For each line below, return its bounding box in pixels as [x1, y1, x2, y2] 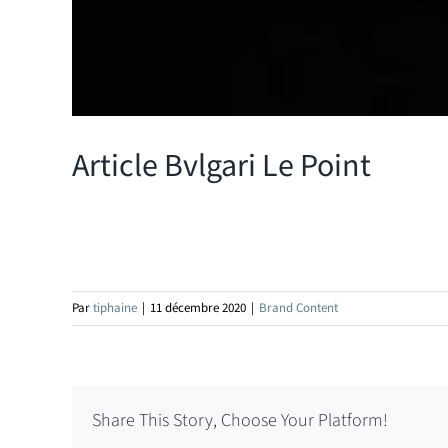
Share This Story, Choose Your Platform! [92, 408, 388, 432]
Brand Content [259, 299, 338, 317]
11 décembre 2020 [150, 299, 246, 317]
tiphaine [93, 299, 137, 317]
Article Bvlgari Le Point [72, 145, 371, 187]
